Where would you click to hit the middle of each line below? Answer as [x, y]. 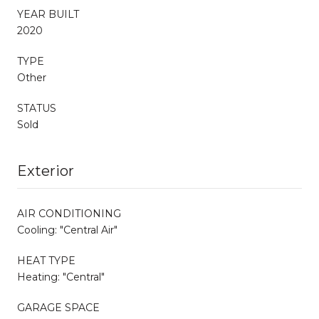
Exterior [46, 171]
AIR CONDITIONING [69, 213]
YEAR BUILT [48, 14]
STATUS [37, 108]
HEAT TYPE [46, 260]
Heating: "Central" [61, 277]
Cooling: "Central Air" [67, 230]
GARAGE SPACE [58, 307]
